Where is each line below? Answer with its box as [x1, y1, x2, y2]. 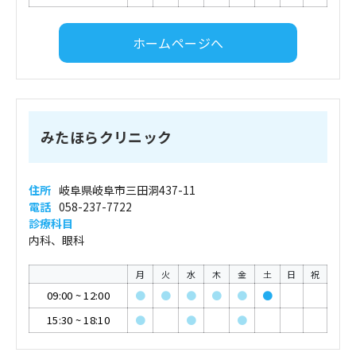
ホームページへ [132, 33, 224, 52]
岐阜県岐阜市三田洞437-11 [59, 182, 195, 198]
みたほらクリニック [41, 126, 172, 147]
